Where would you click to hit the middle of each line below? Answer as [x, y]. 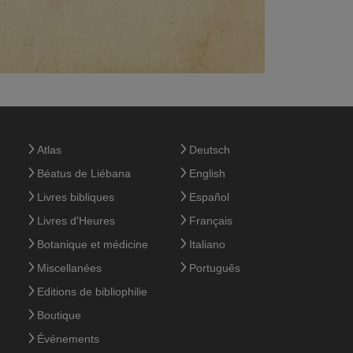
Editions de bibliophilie [92, 292]
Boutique [59, 315]
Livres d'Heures [76, 221]
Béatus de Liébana [84, 173]
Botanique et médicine [92, 244]
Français [211, 221]
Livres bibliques [75, 197]
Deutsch [210, 150]
